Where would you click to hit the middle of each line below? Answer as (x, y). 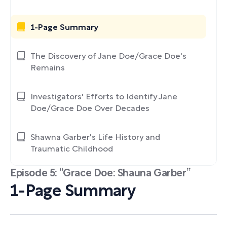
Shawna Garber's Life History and (95, 138)
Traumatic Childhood (72, 149)
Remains (48, 68)
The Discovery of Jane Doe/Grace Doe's (108, 57)
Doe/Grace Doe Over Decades (90, 109)
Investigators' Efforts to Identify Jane (104, 97)
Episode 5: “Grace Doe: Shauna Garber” (100, 174)
